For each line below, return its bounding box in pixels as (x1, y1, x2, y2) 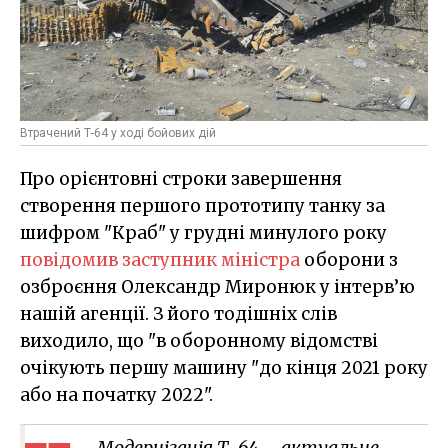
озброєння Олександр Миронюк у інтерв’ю (20, 276, 415, 299)
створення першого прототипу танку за (20, 195, 385, 218)
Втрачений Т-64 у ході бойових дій (20, 126, 216, 141)
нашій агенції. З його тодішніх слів (20, 303, 337, 326)
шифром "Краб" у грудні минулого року (20, 222, 387, 245)
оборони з (300, 249, 398, 272)
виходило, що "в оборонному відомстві (20, 330, 378, 353)
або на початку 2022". (20, 384, 213, 407)
